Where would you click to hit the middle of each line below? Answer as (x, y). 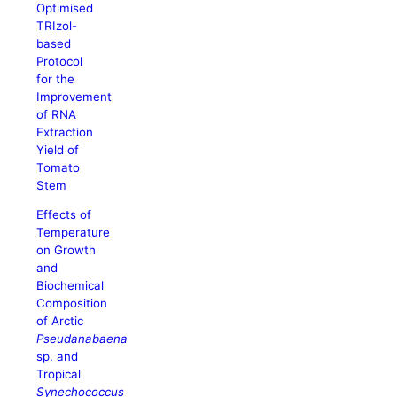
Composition (72, 304)
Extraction (65, 132)
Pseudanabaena (82, 339)
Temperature (74, 233)
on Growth (66, 250)
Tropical (59, 374)
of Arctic (60, 321)
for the (56, 78)
